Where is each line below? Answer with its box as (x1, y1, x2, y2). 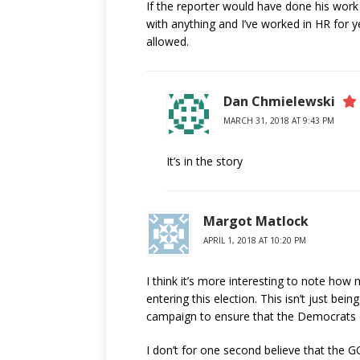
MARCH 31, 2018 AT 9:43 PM (223, 115, 334, 126)
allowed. (146, 34, 189, 49)
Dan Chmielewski (223, 92, 335, 110)
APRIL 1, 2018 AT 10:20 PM (203, 235, 306, 246)
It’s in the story (166, 153, 243, 169)
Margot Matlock (203, 212, 309, 230)
